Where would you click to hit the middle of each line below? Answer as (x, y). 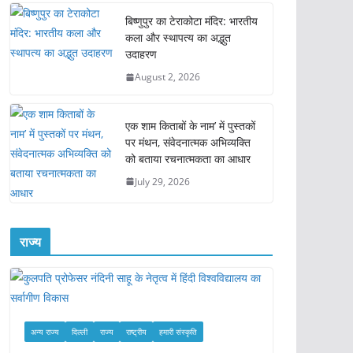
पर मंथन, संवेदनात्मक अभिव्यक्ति (188, 142)
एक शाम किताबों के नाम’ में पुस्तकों (190, 125)
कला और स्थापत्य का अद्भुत (178, 37)
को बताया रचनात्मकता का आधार (188, 158)
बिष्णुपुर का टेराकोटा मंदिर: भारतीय (191, 21)
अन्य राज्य (45, 332)
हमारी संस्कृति (178, 332)
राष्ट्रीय (136, 332)
